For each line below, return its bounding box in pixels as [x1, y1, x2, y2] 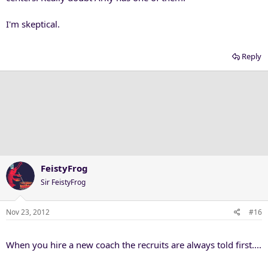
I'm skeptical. [6, 17, 60, 30]
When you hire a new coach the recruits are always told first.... [6, 239, 261, 251]
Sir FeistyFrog [41, 176, 86, 187]
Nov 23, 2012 [6, 207, 50, 217]
